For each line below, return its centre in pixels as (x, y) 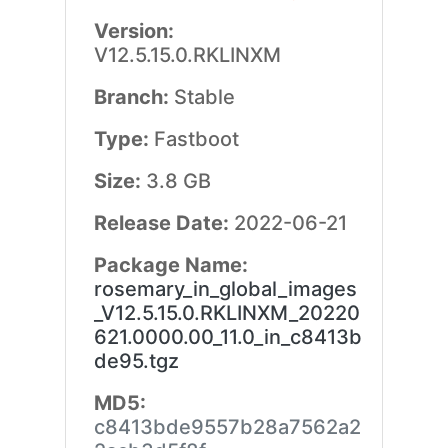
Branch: (133, 97)
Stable (204, 97)
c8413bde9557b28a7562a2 (227, 427)
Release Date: (163, 223)
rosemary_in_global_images (225, 289)
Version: (133, 31)
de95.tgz (136, 361)
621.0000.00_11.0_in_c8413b (227, 337)
